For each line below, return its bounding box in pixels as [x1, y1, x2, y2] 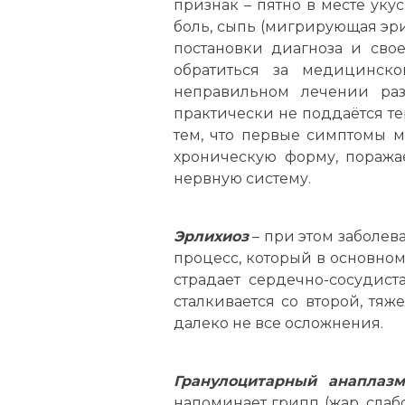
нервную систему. [174, 170, 311, 187]
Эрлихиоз [174, 228, 249, 245]
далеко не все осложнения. [174, 315, 383, 332]
